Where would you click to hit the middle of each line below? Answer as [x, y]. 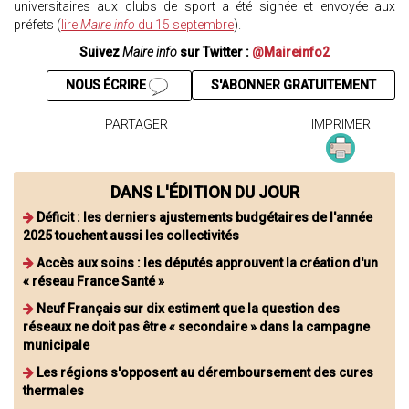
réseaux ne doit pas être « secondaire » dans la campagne [196, 326]
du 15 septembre [184, 25]
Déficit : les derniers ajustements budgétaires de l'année [204, 217]
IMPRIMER [341, 124]
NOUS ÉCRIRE [107, 85]
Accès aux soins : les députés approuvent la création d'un [207, 262]
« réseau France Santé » [94, 281]
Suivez [101, 52]
